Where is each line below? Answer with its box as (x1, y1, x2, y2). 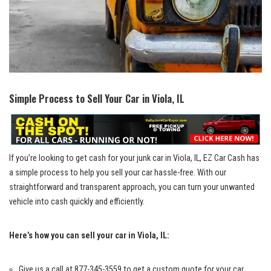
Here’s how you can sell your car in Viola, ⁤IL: (9, 230, 169, 241)
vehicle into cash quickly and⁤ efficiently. (9, 197, 145, 207)
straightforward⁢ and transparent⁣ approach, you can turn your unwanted (9, 182, 255, 193)
